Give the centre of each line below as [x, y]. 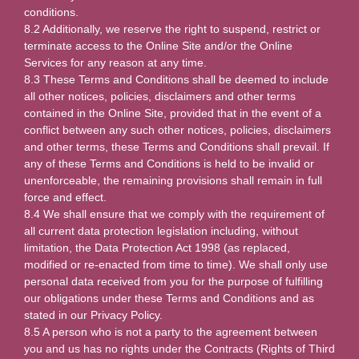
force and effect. [65, 198]
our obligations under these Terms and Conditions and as [169, 298]
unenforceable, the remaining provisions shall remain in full [173, 181]
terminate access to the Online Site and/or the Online [158, 46]
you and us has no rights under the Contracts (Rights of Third [179, 349]
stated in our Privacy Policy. [93, 315]
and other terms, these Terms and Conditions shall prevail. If [177, 147]
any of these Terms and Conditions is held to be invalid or [169, 164]
